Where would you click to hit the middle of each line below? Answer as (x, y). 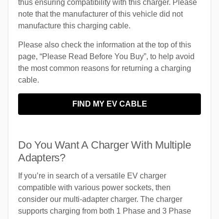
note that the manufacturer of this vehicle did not (100, 14)
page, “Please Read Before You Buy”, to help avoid (106, 57)
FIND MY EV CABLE (109, 104)
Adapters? (42, 158)
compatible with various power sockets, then (94, 188)
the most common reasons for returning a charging (105, 68)
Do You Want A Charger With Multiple (105, 145)
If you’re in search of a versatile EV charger (92, 176)
